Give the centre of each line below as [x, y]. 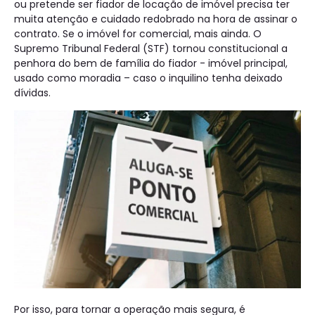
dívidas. [32, 93]
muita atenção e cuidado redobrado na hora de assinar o [156, 19]
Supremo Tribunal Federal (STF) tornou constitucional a [151, 49]
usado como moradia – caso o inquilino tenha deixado [148, 78]
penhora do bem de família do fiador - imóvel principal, [151, 64]
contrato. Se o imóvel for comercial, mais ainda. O [138, 34]
